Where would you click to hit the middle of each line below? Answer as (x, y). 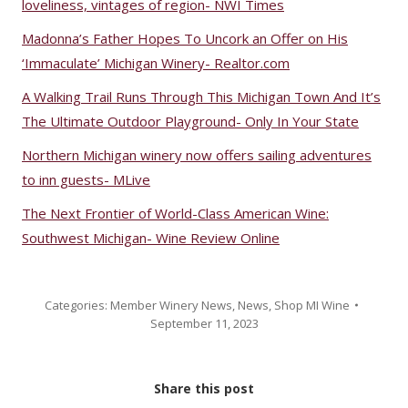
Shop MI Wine (312, 305)
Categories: (77, 305)
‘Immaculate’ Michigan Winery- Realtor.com (156, 62)
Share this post (204, 388)
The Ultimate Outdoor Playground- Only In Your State (190, 121)
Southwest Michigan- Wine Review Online (151, 237)
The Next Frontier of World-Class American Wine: (175, 213)
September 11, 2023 (204, 323)
